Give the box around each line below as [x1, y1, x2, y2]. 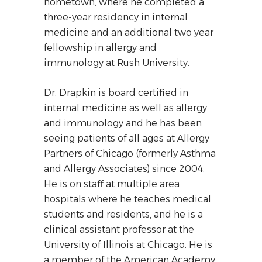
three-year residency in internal [44, 12, 188, 23]
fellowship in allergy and [44, 42, 157, 53]
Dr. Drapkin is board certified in [44, 87, 188, 98]
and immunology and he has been [44, 118, 202, 129]
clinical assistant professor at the [44, 224, 194, 235]
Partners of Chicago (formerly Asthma [44, 148, 216, 159]
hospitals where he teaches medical [44, 194, 211, 205]
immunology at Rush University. [44, 57, 189, 68]
